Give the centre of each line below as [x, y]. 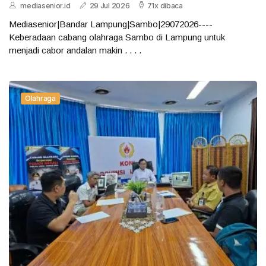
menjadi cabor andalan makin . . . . [75, 50]
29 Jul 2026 [110, 6]
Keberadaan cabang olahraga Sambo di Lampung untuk [117, 37]
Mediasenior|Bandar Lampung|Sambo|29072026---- [111, 24]
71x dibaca [165, 6]
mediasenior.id [45, 6]
